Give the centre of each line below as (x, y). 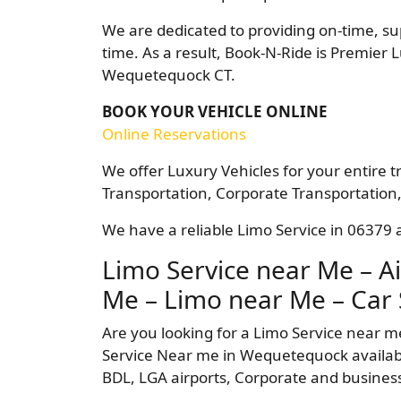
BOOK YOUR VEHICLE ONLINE (215, 111)
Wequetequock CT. (169, 75)
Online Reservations (174, 134)
